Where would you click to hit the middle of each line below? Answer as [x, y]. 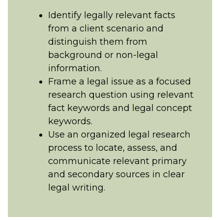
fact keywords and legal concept [120, 108]
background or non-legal [103, 55]
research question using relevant [121, 95]
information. [75, 68]
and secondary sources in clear [116, 174]
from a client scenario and [106, 28]
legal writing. [76, 188]
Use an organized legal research [119, 135]
